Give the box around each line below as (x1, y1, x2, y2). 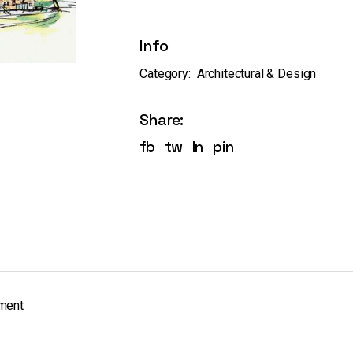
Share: (139, 110, 184, 130)
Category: (139, 66, 191, 81)
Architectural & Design (196, 66, 317, 81)
